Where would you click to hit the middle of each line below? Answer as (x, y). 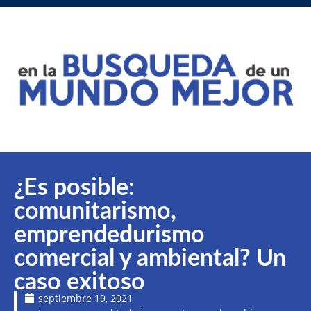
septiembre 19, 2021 (85, 299)
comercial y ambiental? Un (150, 259)
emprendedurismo (109, 236)
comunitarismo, (95, 212)
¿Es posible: (74, 188)
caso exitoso (79, 283)
